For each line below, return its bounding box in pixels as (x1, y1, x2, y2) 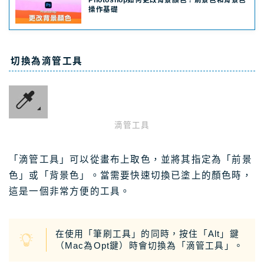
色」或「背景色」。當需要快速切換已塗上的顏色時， (9, 170, 252, 180)
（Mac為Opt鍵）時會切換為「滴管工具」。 (55, 241, 244, 251)
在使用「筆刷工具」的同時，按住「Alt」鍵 (55, 229, 239, 239)
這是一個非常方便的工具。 (9, 186, 131, 196)
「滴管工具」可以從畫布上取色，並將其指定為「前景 (9, 154, 252, 164)
